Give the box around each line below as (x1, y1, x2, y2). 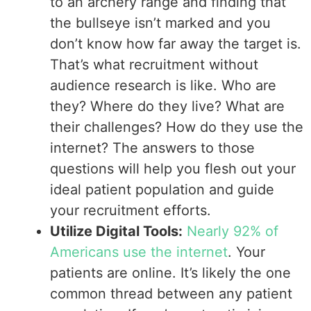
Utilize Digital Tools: (50, 222, 183, 239)
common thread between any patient (50, 285, 293, 302)
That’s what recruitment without (50, 56, 259, 73)
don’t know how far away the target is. (50, 35, 302, 52)
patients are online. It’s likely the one (50, 264, 292, 281)
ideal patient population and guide (50, 180, 275, 198)
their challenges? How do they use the (50, 118, 304, 135)
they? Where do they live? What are (50, 97, 285, 115)
